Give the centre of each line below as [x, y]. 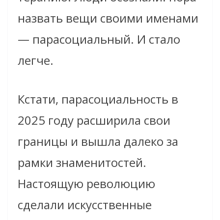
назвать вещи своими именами [108, 18]
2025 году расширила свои [94, 120]
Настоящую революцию [86, 183]
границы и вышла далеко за [98, 141]
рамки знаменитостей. [82, 162]
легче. [36, 60]
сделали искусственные [85, 204]
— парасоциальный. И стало [99, 39]
